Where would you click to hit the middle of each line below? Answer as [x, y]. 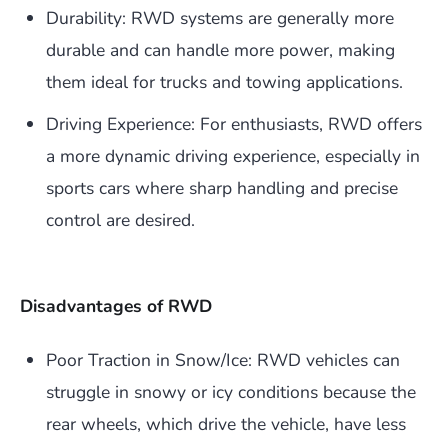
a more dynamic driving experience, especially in [233, 156]
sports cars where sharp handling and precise [222, 188]
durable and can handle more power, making [220, 50]
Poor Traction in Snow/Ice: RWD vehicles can [223, 360]
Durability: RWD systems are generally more [220, 18]
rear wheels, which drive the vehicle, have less [226, 424]
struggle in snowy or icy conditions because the [231, 392]
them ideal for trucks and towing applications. [224, 82]
